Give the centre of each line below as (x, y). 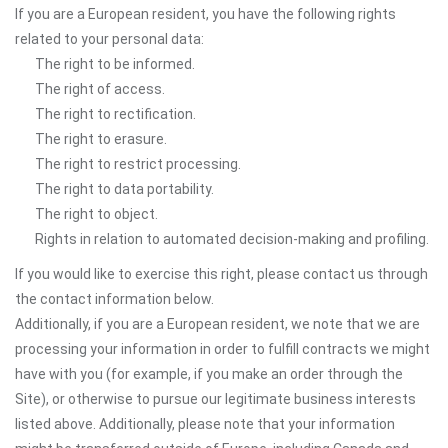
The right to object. (96, 214)
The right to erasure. (101, 139)
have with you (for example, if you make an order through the (209, 374)
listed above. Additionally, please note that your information (205, 424)
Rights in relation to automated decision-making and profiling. (232, 239)
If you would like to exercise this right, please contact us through (221, 274)
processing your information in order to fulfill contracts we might (222, 349)
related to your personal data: (109, 39)
